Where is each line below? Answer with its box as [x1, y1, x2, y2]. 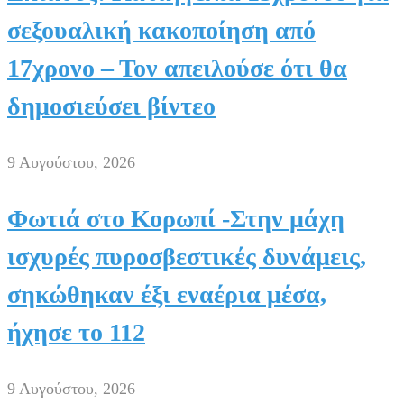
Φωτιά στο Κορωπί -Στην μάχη [7, 204, 344, 233]
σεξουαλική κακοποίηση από [7, 15, 316, 44]
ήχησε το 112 [7, 317, 145, 346]
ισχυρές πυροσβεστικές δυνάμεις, [7, 242, 366, 271]
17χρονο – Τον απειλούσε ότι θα [7, 53, 347, 82]
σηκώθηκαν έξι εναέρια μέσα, [7, 280, 326, 308]
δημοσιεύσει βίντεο [7, 91, 216, 120]
